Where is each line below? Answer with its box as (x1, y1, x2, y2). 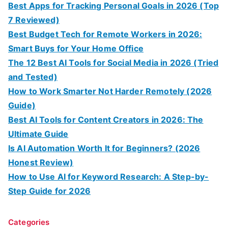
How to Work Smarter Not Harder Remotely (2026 (8, 85, 212, 96)
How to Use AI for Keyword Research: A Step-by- (8, 171, 209, 182)
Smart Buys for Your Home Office (8, 43, 144, 53)
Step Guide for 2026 (8, 185, 91, 196)
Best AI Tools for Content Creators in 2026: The (8, 114, 204, 125)
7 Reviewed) (8, 14, 60, 25)
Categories (8, 217, 50, 227)
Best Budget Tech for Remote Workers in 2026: (8, 28, 203, 39)
